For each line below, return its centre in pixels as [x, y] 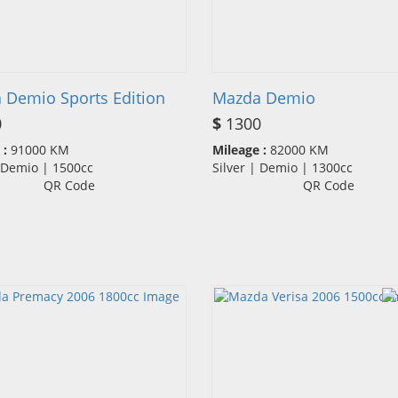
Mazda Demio [264, 98]
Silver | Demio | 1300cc [288, 168]
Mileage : [239, 150]
